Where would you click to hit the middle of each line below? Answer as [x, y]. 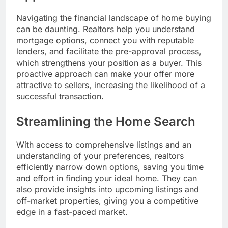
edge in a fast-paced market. [72, 212]
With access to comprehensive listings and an [104, 145]
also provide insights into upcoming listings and [108, 189]
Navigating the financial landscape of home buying [114, 18]
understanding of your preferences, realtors [100, 156]
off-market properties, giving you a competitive [107, 201]
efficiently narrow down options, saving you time [110, 167]
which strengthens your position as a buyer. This [109, 63]
